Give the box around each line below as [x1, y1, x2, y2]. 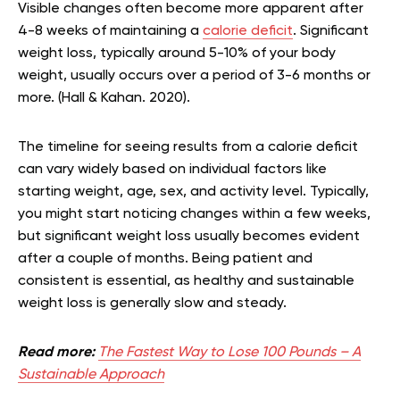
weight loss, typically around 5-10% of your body [18, 46, 336, 61]
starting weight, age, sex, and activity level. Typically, [18, 184, 369, 199]
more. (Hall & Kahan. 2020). [18, 90, 190, 105]
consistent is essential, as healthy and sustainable [18, 273, 354, 288]
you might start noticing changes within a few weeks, [18, 206, 371, 221]
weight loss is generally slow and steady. [18, 296, 287, 311]
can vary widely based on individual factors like [18, 162, 327, 177]
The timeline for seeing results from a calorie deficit [18, 139, 358, 154]
